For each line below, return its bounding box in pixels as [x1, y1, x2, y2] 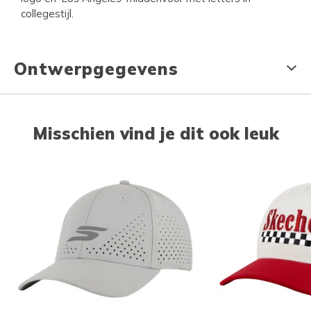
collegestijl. [21, 6, 74, 20]
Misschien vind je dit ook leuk [32, 122, 279, 144]
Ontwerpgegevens [14, 58, 178, 79]
